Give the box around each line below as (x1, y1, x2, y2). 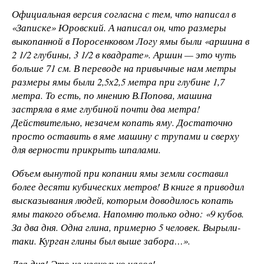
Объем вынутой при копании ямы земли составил (12, 166, 228, 180)
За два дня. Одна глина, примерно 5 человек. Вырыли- (12, 220, 241, 234)
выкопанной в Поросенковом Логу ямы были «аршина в (12, 34, 249, 48)
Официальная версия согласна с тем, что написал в (12, 6, 236, 21)
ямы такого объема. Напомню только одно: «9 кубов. (12, 206, 244, 220)
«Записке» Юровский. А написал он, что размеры (12, 20, 226, 34)
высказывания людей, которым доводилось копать (12, 193, 233, 207)
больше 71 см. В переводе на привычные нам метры (12, 61, 236, 75)
